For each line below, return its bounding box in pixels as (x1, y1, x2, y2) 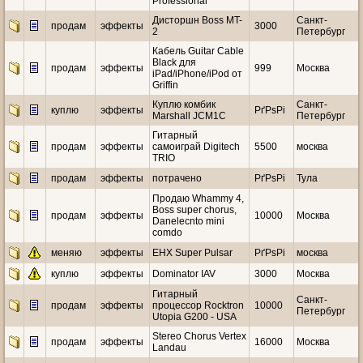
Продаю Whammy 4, (152, 193, 244, 204)
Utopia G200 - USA (152, 311, 237, 322)
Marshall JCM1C (152, 110, 226, 122)
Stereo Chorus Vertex (152, 331, 246, 342)
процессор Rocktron (152, 300, 244, 311)
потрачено (152, 173, 202, 184)
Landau (152, 342, 186, 353)
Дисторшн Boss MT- (152, 15, 242, 26)
